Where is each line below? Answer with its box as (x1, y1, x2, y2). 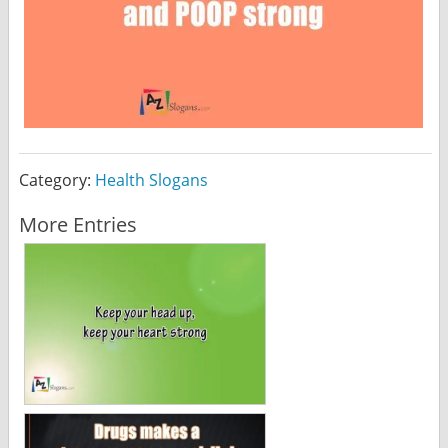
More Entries (18, 210, 137, 238)
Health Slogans (94, 168, 208, 191)
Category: (18, 168, 95, 191)
